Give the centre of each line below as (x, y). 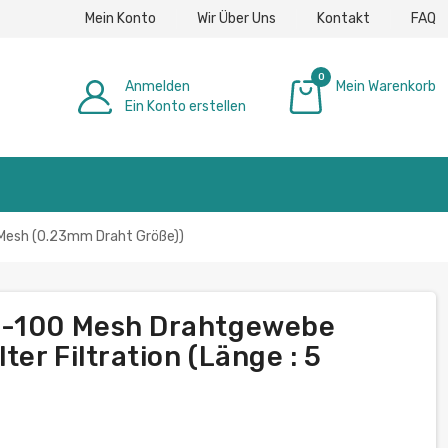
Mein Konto (120, 18)
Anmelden (157, 86)
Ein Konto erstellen (185, 106)
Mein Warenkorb (386, 86)
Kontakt (343, 18)
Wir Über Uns (236, 18)
